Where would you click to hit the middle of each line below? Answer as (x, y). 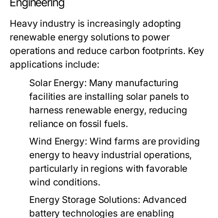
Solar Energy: (58, 83)
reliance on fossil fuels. (79, 124)
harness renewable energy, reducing (108, 110)
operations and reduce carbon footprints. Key (107, 51)
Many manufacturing (132, 83)
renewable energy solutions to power (90, 37)
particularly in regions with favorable (109, 169)
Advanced (163, 200)
